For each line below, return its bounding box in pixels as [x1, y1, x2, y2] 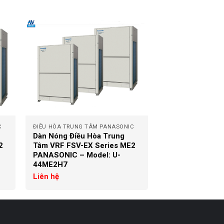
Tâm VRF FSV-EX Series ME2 [32, 141, 135, 150]
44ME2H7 [32, 160, 67, 169]
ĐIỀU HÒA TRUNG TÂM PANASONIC [32, 123, 134, 130]
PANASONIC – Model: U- [32, 150, 120, 160]
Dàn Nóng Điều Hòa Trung [32, 131, 124, 141]
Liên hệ [32, 172, 59, 181]
